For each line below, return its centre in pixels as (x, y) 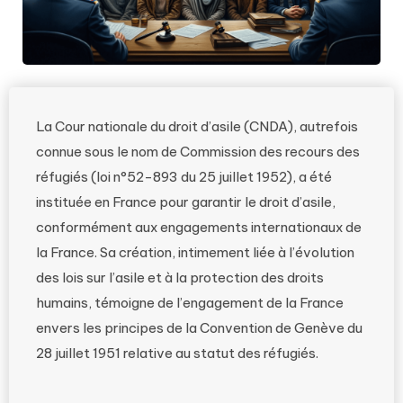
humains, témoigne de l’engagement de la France (190, 303)
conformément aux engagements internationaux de (199, 228)
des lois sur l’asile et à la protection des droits (180, 278)
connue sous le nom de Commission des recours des (198, 152)
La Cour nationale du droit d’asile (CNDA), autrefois (197, 127)
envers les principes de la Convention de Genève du (199, 328)
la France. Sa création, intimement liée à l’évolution (195, 253)
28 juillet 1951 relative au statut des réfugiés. (177, 354)
